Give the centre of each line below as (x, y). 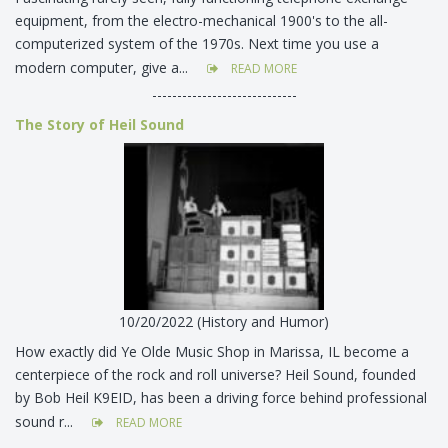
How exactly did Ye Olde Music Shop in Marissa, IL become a (212, 351)
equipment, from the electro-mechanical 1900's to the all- (201, 21)
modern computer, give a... (103, 68)
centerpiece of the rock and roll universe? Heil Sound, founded (215, 374)
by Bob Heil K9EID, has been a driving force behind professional (221, 397)
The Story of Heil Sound (99, 125)
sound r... (46, 421)
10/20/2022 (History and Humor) (224, 321)
